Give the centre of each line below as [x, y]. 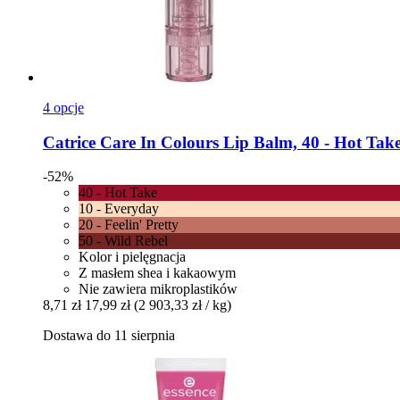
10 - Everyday [119, 209]
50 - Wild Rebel [123, 241]
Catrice [69, 142]
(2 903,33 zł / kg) [183, 305]
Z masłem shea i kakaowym [157, 273]
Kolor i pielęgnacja [132, 257]
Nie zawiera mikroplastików [158, 289]
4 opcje [63, 107]
